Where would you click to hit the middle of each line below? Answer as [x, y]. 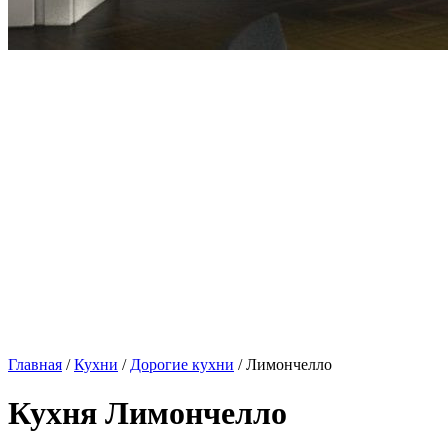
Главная [35, 364]
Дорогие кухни [182, 364]
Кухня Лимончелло [147, 413]
